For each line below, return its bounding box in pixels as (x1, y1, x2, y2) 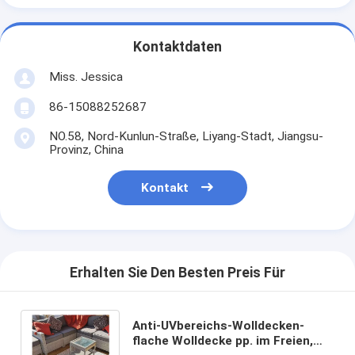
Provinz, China (48, 142, 124, 157)
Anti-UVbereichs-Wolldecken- (132, 318, 304, 333)
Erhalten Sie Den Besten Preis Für (70, 265, 285, 281)
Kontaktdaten (133, 39, 222, 55)
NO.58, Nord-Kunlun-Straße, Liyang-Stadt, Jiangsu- (48, 128, 323, 143)
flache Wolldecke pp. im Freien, (132, 333, 313, 348)
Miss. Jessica (48, 69, 123, 84)
